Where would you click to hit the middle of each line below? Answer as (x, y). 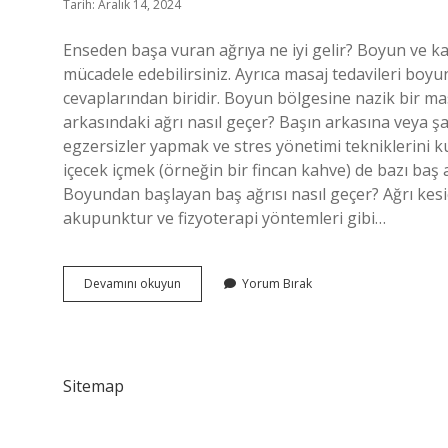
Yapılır (198, 390)
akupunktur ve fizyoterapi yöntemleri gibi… (224, 218)
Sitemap (93, 386)
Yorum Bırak (277, 283)
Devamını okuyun (132, 283)
